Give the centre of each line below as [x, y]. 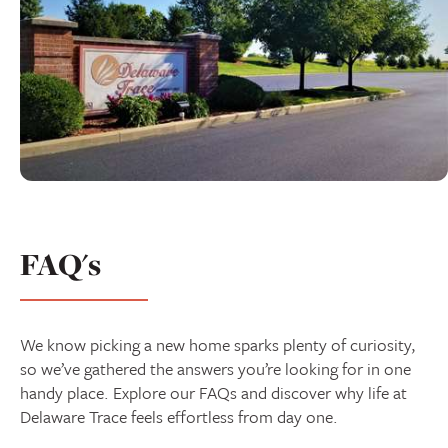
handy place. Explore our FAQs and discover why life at [213, 393]
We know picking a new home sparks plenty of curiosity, [218, 345]
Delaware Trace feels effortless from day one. [179, 417]
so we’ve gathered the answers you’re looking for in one [215, 369]
